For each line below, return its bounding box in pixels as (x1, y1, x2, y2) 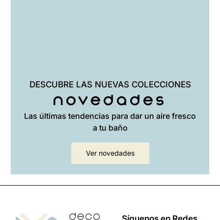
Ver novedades (85, 149, 135, 158)
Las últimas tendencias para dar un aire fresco (24, 111, 196, 121)
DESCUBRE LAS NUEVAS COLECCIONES (29, 80, 191, 90)
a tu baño (92, 123, 128, 133)
